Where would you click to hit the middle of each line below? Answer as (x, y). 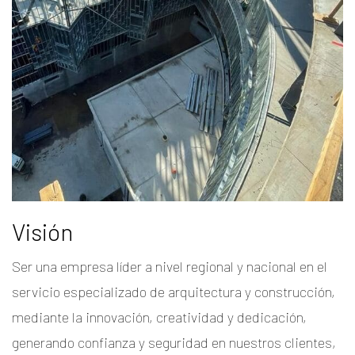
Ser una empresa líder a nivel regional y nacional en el (170, 266)
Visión (42, 231)
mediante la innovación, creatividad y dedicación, (159, 317)
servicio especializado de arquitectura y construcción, (174, 291)
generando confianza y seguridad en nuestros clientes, (174, 342)
